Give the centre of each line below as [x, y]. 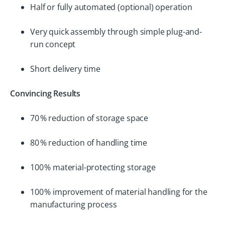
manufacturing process [74, 204]
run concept [53, 44]
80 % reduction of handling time [89, 143]
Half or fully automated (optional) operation [111, 7]
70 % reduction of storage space [89, 118]
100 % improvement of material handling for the [119, 192]
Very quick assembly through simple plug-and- [116, 32]
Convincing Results [45, 93]
